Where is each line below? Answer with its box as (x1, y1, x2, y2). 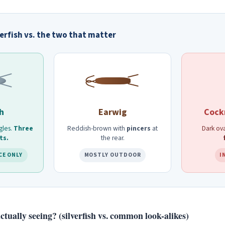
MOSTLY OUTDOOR (84, 151, 141, 160)
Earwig (98, 106, 127, 119)
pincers (127, 123, 151, 133)
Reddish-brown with (67, 123, 127, 133)
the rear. (100, 133, 125, 143)
